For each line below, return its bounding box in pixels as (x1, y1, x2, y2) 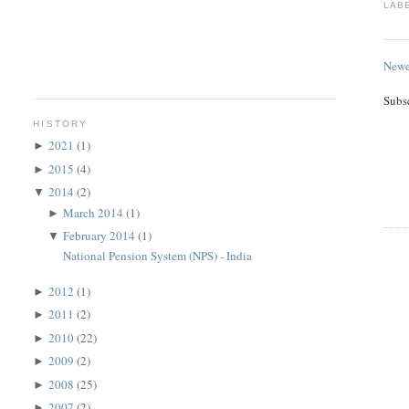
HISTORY (33, 118, 88, 129)
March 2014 (63, 204, 127, 221)
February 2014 (63, 227, 139, 245)
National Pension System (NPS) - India (62, 247, 252, 265)
